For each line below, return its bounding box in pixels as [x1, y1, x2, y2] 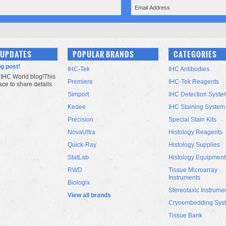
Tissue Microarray [168, 166, 217, 174]
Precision [68, 116, 93, 123]
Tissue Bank [168, 212, 202, 219]
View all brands [68, 192, 111, 199]
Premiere [68, 78, 93, 85]
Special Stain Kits [168, 116, 216, 123]
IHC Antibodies [168, 66, 209, 73]
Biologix [68, 179, 90, 186]
